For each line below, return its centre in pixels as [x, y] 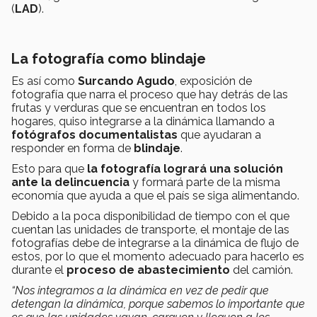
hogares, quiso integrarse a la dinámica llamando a [143, 122]
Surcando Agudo [126, 81]
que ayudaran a [219, 135]
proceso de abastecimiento [148, 270]
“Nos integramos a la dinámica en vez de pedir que [140, 291]
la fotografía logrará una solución [185, 169]
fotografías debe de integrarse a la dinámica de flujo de [155, 243]
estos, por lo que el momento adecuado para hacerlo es [158, 257]
